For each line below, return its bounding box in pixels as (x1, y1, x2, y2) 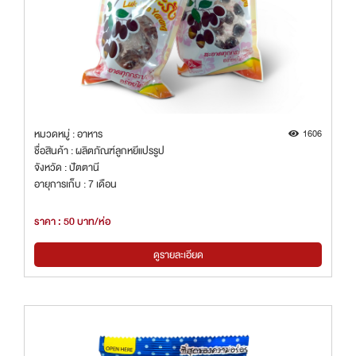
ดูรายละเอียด (153, 246, 203, 263)
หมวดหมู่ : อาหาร (34, 126, 103, 143)
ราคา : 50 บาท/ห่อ (34, 212, 110, 230)
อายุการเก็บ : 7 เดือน (34, 176, 117, 193)
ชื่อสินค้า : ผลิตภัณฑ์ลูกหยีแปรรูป (34, 142, 164, 160)
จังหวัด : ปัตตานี (34, 159, 99, 176)
